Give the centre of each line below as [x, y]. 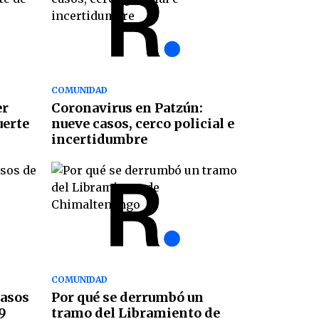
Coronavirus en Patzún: [127, 108]
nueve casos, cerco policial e [142, 124]
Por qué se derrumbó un [127, 297]
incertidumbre [99, 140]
